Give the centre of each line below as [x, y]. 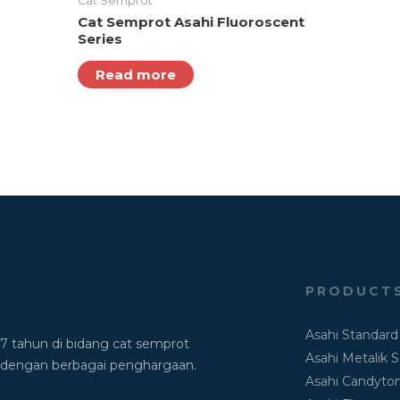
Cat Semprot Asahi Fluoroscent [191, 21]
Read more [136, 74]
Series [100, 38]
